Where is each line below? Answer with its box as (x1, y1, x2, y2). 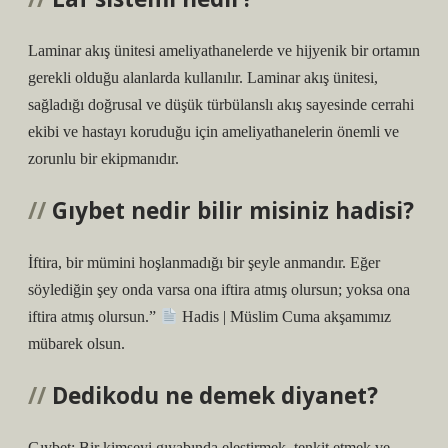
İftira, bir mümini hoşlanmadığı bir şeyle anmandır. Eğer (28, 254, 380, 271)
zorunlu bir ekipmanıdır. (28, 150, 179, 167)
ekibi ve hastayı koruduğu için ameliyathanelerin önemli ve (28, 123, 399, 140)
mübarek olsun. (28, 335, 125, 352)
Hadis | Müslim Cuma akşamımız (178, 308, 392, 325)
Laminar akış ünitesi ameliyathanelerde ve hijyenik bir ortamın (28, 42, 420, 59)
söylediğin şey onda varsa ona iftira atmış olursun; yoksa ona (28, 281, 410, 298)
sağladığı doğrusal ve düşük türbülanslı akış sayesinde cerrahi (28, 96, 414, 113)
